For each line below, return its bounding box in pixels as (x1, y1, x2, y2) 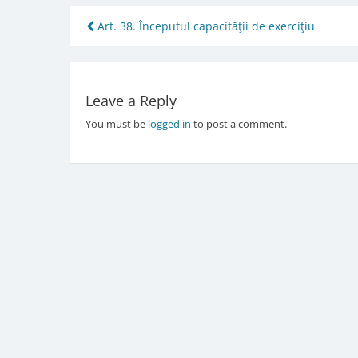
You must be (85, 117, 148, 132)
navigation (86, 39, 202, 73)
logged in (147, 117, 191, 132)
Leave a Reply (85, 91, 177, 111)
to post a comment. (190, 117, 287, 132)
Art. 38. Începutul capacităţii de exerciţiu (94, 18, 315, 34)
